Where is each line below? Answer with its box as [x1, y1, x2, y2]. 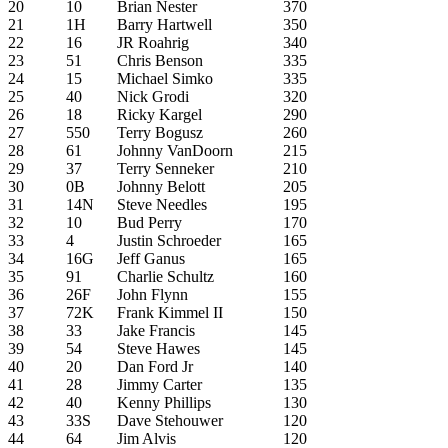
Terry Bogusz [117, 123, 203, 141]
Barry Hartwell [117, 15, 212, 33]
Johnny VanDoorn [117, 141, 233, 159]
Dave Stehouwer [117, 411, 223, 429]
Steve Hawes [117, 339, 200, 357]
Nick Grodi [117, 87, 189, 105]
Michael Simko [117, 69, 213, 87]
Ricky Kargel [117, 105, 202, 123]
